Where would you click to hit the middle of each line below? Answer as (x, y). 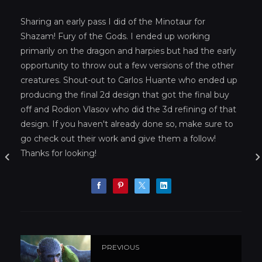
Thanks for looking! (58, 153)
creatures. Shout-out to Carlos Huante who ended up (129, 80)
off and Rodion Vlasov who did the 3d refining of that (128, 109)
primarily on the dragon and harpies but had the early (128, 51)
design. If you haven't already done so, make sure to (127, 124)
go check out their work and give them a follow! (118, 138)
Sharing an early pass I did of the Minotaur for (113, 21)
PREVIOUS (120, 247)
